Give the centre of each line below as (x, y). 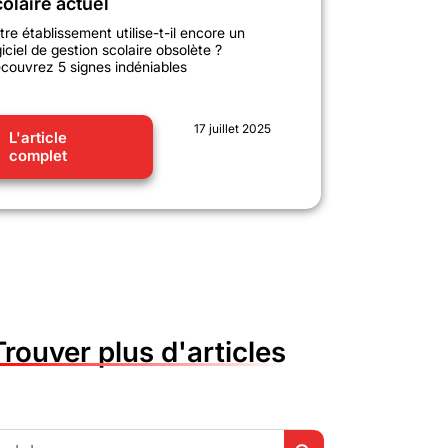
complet (38, 155)
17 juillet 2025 (232, 128)
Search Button (334, 428)
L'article (38, 137)
